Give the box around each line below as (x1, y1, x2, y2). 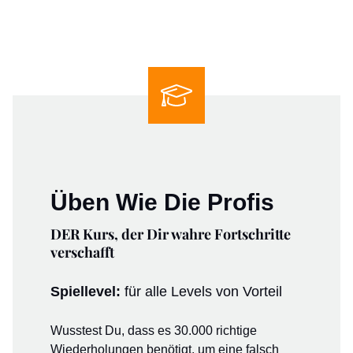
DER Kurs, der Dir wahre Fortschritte (50, 225, 291, 243)
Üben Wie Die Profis (50, 189, 274, 215)
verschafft (50, 243, 114, 262)
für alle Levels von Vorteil (124, 284, 282, 299)
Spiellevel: (50, 284, 124, 299)
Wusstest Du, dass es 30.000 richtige (50, 324, 257, 337)
